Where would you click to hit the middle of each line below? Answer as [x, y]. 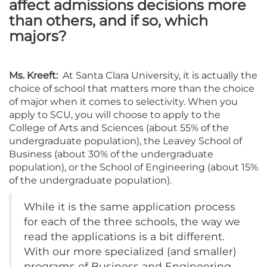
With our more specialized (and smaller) [130, 251]
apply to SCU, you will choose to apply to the [115, 114]
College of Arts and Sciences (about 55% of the [119, 128]
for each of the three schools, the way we [132, 221]
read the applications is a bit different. [124, 236]
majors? [38, 36]
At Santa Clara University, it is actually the [159, 75]
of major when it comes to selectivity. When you [123, 101]
